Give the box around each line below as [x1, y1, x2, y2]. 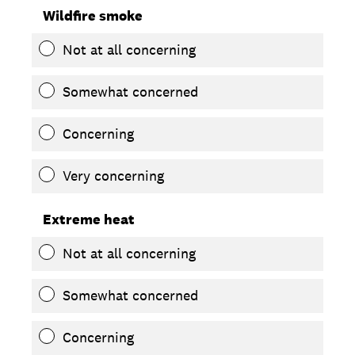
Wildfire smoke [43, 6, 143, 25]
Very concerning [63, 166, 164, 185]
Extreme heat [43, 210, 135, 228]
